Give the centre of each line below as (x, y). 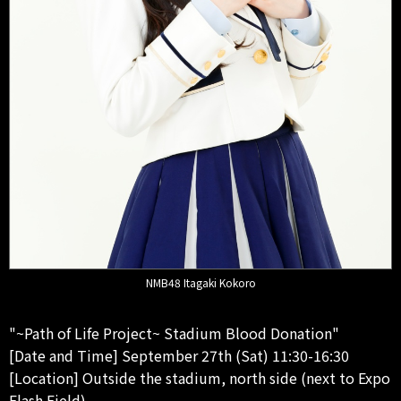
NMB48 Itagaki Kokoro (200, 283)
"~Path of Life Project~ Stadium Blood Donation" (174, 333)
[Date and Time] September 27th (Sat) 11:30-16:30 (179, 356)
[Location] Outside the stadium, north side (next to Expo (200, 378)
